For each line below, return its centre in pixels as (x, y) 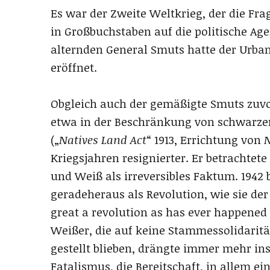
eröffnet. (74, 68)
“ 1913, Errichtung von (205, 140)
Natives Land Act (103, 140)
